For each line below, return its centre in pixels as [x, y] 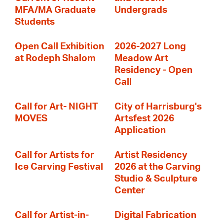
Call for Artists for [55, 155]
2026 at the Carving [158, 167]
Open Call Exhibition [59, 47]
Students [35, 22]
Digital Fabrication [155, 215]
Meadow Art [141, 58]
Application [140, 130]
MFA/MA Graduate [55, 10]
